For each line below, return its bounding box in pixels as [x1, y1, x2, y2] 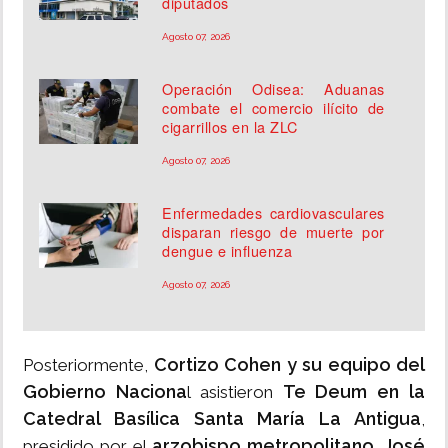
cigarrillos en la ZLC [162, 116, 298, 138]
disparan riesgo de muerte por [162, 221, 385, 243]
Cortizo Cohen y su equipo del [148, 354, 425, 376]
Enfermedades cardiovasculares [162, 202, 385, 224]
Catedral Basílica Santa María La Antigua [23, 408, 421, 430]
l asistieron [186, 382, 283, 403]
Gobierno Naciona [23, 381, 187, 403]
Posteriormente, [23, 355, 148, 376]
